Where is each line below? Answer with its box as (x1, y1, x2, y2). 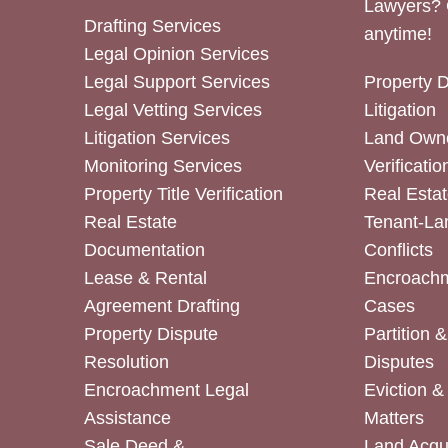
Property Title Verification (83, 184, 283, 204)
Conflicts (364, 240, 434, 260)
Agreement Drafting (83, 296, 240, 316)
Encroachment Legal (83, 380, 249, 400)
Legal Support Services (83, 72, 270, 92)
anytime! (364, 24, 433, 44)
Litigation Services (83, 128, 230, 148)
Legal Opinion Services (83, 44, 269, 64)
